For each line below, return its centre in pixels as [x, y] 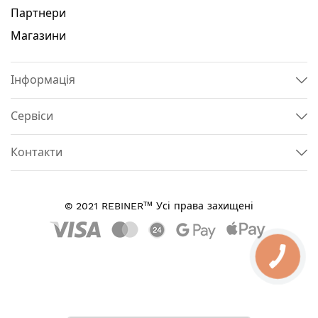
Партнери [38, 13]
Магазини [38, 36]
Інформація [43, 80]
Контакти [37, 152]
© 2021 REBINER [104, 206]
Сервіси [32, 116]
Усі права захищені [203, 206]
